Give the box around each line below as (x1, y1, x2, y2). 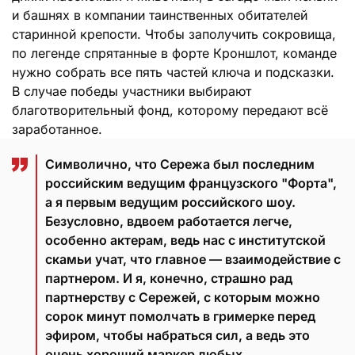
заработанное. (12, 120, 102, 137)
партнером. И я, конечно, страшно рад (45, 269, 292, 286)
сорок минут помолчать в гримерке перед (45, 307, 315, 324)
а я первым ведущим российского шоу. (45, 193, 296, 210)
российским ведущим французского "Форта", (45, 174, 337, 191)
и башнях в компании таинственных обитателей (12, 6, 307, 23)
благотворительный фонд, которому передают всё (12, 101, 328, 118)
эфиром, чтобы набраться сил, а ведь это (45, 326, 310, 343)
